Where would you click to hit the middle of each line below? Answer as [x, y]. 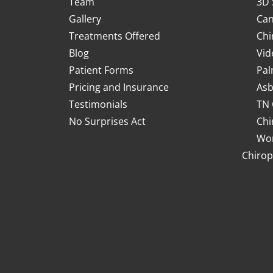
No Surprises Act [107, 121]
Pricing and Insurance [119, 87]
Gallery [85, 19]
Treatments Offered [115, 36]
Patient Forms [101, 70]
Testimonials [98, 104]
